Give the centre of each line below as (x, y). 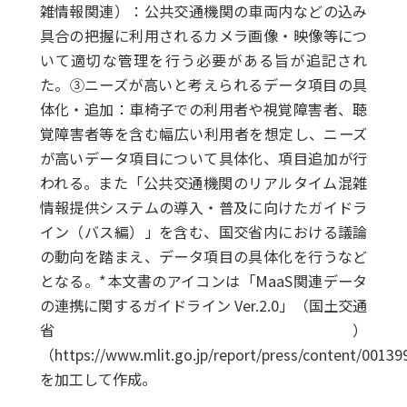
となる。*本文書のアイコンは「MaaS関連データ (203, 281)
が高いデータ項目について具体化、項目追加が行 (203, 159)
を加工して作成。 (98, 379)
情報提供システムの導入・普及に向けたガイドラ (203, 208)
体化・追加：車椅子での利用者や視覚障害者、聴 (203, 109)
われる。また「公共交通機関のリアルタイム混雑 (203, 183)
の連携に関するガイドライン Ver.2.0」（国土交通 (203, 306)
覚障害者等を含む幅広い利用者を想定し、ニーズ (203, 134)
